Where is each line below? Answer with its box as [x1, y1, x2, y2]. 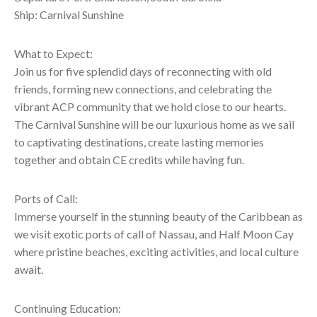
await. [14, 263, 43, 276]
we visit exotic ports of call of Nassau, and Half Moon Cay [14, 227, 294, 241]
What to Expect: [14, 47, 93, 60]
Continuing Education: [14, 301, 121, 315]
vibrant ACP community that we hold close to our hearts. [14, 100, 286, 113]
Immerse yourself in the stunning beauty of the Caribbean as [14, 209, 303, 223]
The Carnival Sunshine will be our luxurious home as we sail [14, 117, 294, 131]
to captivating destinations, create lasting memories [14, 135, 264, 149]
